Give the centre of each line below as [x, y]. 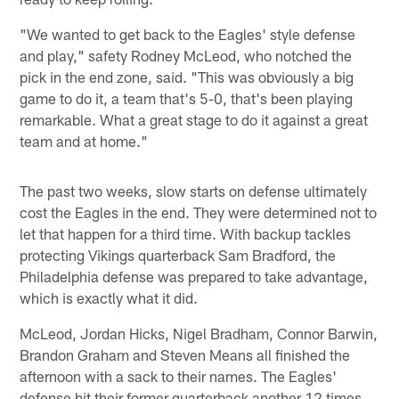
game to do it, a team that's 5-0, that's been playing [187, 98]
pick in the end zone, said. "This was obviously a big [187, 76]
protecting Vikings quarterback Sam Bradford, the [178, 254]
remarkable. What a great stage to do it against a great [194, 119]
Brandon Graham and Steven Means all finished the [185, 354]
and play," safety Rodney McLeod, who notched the [186, 55]
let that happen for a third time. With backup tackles [186, 233]
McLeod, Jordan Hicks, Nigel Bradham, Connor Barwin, [199, 333]
